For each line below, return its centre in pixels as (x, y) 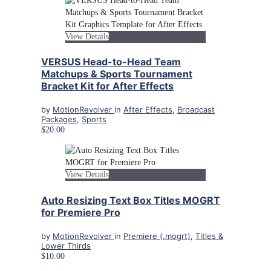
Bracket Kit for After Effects (107, 86)
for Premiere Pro (81, 212)
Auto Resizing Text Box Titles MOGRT (131, 200)
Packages (59, 119)
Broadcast (196, 110)
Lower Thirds (66, 245)
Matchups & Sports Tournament (117, 74)
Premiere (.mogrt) (157, 236)
